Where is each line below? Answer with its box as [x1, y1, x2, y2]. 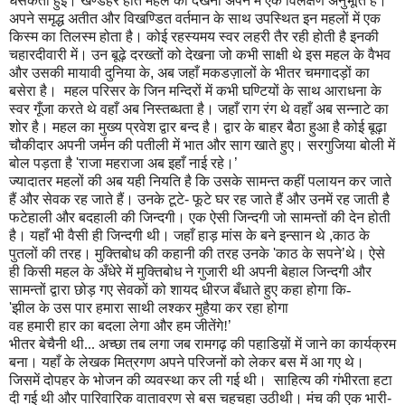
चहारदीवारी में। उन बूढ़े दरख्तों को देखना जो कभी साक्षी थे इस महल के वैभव [9, 47, 391, 63]
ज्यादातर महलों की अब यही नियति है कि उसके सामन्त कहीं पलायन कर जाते [9, 174, 391, 190]
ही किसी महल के [9, 264, 98, 280]
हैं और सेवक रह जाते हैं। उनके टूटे [9, 192, 184, 208]
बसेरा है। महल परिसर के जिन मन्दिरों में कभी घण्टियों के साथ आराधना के [9, 83, 381, 99]
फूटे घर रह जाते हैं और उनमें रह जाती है [189, 192, 390, 208]
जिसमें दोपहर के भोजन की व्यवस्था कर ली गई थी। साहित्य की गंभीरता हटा [9, 372, 392, 389]
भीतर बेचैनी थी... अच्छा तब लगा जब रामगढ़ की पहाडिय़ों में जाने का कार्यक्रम [9, 336, 396, 353]
